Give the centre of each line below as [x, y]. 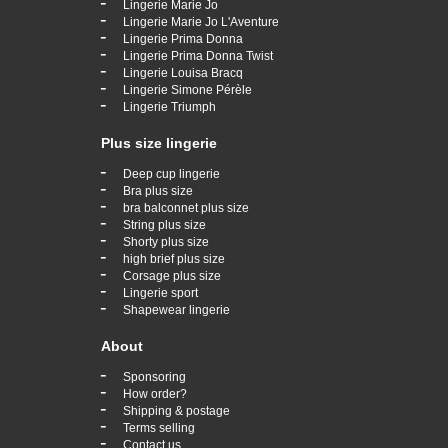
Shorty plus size [166, 241]
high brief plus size [174, 258]
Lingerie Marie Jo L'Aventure [201, 21]
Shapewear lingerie [176, 309]
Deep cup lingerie [171, 173]
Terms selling [159, 427]
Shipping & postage [176, 410]
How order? [155, 393]
